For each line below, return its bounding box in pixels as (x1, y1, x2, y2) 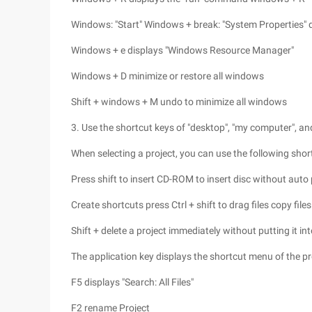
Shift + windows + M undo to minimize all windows (71, 96, 287, 107)
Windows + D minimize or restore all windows (71, 70, 264, 81)
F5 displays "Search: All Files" (71, 276, 194, 288)
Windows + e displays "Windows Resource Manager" (71, 45, 294, 56)
